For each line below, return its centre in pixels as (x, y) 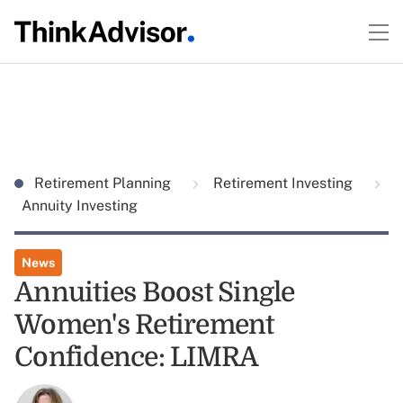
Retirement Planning (104, 183)
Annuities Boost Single (155, 292)
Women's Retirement (144, 325)
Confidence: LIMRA (137, 357)
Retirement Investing (283, 183)
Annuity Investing (80, 206)
